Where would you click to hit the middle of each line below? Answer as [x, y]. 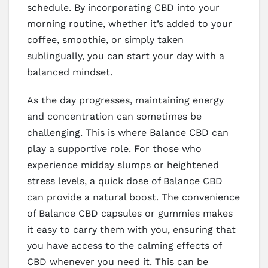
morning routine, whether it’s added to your [130, 24]
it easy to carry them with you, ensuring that [131, 230]
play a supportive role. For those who [114, 149]
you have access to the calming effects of [124, 246]
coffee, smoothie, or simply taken [105, 40]
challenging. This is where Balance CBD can [128, 133]
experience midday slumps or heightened [123, 165]
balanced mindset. [70, 72]
